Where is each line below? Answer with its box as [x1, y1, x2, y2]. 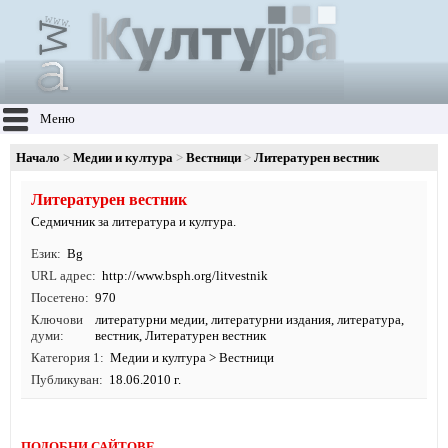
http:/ [102, 268, 132, 283]
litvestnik [216, 268, 268, 283]
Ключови [31, 312, 83, 327]
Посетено [31, 290, 85, 305]
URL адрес [31, 268, 92, 283]
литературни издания [210, 312, 331, 327]
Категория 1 [31, 350, 100, 365]
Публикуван [31, 372, 99, 387]
